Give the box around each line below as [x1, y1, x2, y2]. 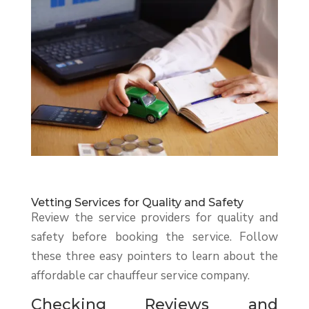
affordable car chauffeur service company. [30, 268, 250, 284]
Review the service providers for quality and [30, 210, 279, 226]
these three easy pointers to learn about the [30, 248, 279, 265]
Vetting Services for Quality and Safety [30, 196, 243, 210]
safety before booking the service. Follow [30, 229, 279, 246]
